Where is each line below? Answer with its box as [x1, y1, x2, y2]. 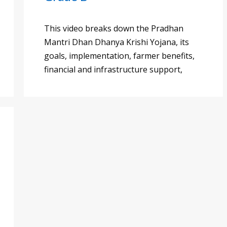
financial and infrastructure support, [44, 64, 182, 75]
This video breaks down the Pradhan [44, 23, 183, 34]
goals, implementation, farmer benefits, [44, 50, 195, 62]
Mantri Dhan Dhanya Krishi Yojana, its [44, 36, 189, 48]
